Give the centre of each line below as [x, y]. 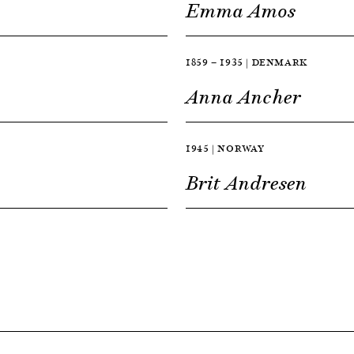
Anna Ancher [244, 97]
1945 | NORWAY [226, 148]
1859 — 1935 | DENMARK [247, 62]
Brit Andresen [247, 183]
